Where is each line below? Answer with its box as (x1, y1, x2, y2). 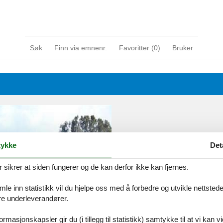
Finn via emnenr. (54, 44, 107, 52)
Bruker (172, 44, 193, 52)
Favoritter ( (119, 44, 154, 52)
